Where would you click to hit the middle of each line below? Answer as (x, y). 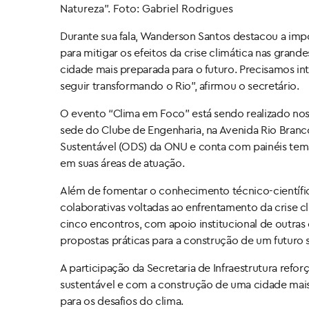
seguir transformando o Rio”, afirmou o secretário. (180, 86)
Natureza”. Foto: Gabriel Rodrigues (147, 9)
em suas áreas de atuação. (122, 163)
